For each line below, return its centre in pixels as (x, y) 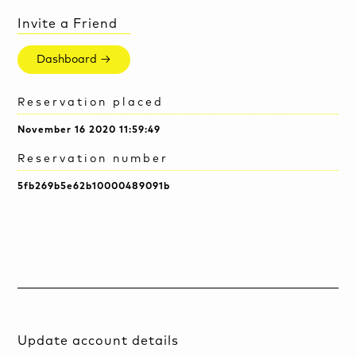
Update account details (99, 341)
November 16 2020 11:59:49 (89, 130)
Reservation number (93, 159)
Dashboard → (74, 59)
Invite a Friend (68, 23)
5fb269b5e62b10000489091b (94, 186)
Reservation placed (91, 102)
